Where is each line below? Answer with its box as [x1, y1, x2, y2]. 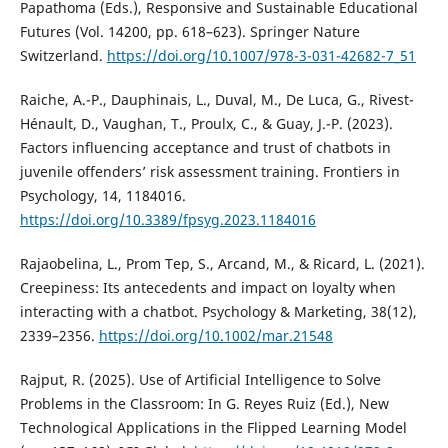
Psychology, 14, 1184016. [19, 185, 186, 205]
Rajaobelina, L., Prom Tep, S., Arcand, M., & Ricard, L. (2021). [19, 253, 425, 273]
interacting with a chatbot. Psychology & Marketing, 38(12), [19, 301, 417, 321]
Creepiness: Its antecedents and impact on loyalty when [19, 277, 396, 297]
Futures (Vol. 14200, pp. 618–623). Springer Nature [19, 21, 360, 41]
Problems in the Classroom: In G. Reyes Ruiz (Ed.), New [19, 393, 389, 413]
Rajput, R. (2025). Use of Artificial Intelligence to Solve [19, 369, 381, 389]
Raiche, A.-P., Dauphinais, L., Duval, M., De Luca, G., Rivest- [19, 89, 414, 109]
